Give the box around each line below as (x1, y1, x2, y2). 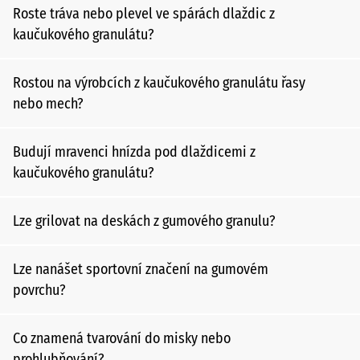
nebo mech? (13, 95, 84, 112)
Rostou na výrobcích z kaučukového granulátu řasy (13, 74, 305, 92)
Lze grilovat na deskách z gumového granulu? (13, 212, 276, 230)
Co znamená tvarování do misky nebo (13, 329, 231, 347)
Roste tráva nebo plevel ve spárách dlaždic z (13, 5, 275, 22)
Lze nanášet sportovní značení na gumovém (13, 260, 268, 278)
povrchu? (13, 281, 66, 299)
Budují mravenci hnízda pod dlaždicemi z (13, 143, 256, 161)
